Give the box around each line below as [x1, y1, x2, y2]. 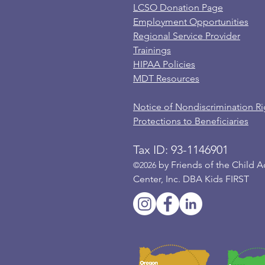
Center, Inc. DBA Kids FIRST [133, 173, 249, 185]
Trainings [133, 44, 171, 56]
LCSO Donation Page [133, 2, 223, 14]
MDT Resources [133, 73, 199, 85]
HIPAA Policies [133, 59, 195, 70]
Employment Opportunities [133, 16, 248, 28]
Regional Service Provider [133, 30, 240, 42]
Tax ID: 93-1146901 [133, 143, 228, 157]
